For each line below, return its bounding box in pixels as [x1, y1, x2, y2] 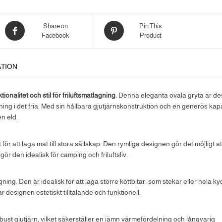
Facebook [42, 32, 69, 39]
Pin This [139, 22, 162, 30]
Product [139, 32, 162, 39]
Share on [43, 22, 68, 30]
